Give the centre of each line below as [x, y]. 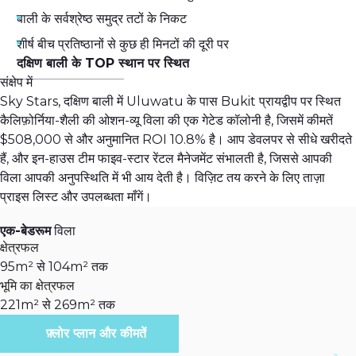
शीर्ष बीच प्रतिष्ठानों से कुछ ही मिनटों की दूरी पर [123, 44]
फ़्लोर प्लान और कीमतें [96, 334]
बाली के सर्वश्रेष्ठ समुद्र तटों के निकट [102, 19]
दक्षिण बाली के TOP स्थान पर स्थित [103, 64]
